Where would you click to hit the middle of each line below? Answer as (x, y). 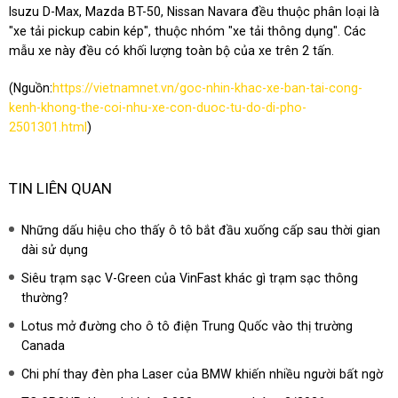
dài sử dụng (55, 249)
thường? (45, 297)
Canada (44, 345)
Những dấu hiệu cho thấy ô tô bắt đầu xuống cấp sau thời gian (201, 230)
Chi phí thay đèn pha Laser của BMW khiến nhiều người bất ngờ (203, 374)
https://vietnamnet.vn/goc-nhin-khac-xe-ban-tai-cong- (208, 88)
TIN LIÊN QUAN (61, 188)
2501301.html (48, 127)
